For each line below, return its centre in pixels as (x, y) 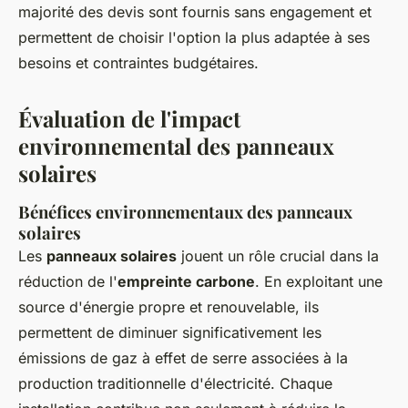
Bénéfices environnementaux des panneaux (185, 211)
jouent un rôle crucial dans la (278, 255)
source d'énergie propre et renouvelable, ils (168, 306)
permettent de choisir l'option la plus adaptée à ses (194, 37)
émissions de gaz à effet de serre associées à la (183, 357)
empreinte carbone (186, 281)
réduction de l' (68, 281)
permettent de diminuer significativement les (170, 332)
